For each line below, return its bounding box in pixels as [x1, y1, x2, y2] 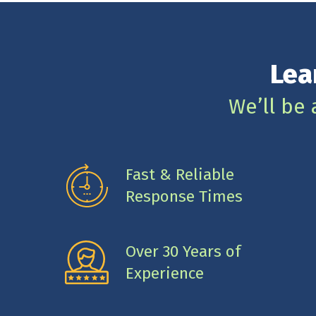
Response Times [125, 186, 243, 206]
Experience [125, 263, 204, 283]
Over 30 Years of [125, 241, 241, 261]
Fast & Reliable [125, 164, 234, 184]
